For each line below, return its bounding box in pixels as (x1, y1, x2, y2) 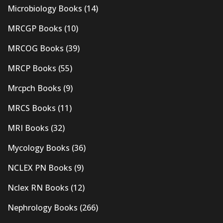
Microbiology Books (7, 3, 82, 14)
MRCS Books (7, 103, 56, 114)
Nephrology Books (7, 202, 78, 214)
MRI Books (7, 122, 49, 134)
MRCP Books (7, 63, 56, 74)
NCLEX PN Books (7, 162, 72, 174)
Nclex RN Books (7, 182, 69, 194)
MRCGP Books (7, 23, 62, 34)
